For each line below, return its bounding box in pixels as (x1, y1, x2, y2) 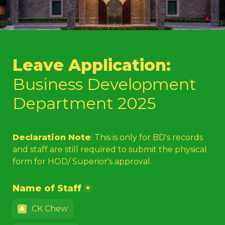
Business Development (13, 74, 196, 94)
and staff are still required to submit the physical (13, 145, 207, 154)
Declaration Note (13, 133, 91, 142)
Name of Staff (13, 183, 81, 194)
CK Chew (32, 204, 68, 213)
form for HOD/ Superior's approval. (13, 157, 154, 166)
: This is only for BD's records (91, 133, 203, 142)
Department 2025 (13, 93, 156, 113)
